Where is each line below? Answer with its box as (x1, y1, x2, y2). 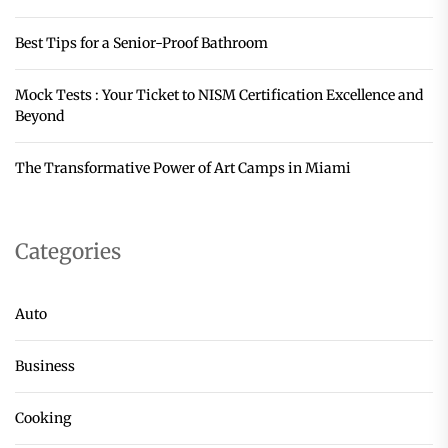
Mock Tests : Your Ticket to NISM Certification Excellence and (15, 86, 423, 105)
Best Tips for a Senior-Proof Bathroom (15, 34, 268, 53)
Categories (15, 238, 121, 266)
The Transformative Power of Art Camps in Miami (15, 159, 351, 178)
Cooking (15, 409, 71, 428)
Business (15, 357, 75, 376)
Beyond (15, 107, 64, 126)
